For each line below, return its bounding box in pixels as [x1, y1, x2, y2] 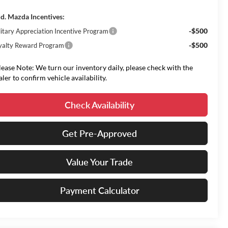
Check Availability [65, 99, 134, 111]
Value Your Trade [66, 156, 133, 168]
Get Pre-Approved [62, 128, 137, 139]
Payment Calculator [60, 185, 139, 196]
